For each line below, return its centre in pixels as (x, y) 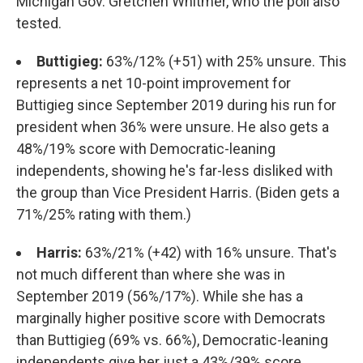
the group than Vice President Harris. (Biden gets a (178, 193)
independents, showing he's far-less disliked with (175, 171)
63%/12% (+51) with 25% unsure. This (225, 62)
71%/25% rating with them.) (104, 215)
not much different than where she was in (151, 275)
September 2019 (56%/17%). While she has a (160, 297)
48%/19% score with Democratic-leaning (146, 149)
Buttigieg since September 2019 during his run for (176, 105)
